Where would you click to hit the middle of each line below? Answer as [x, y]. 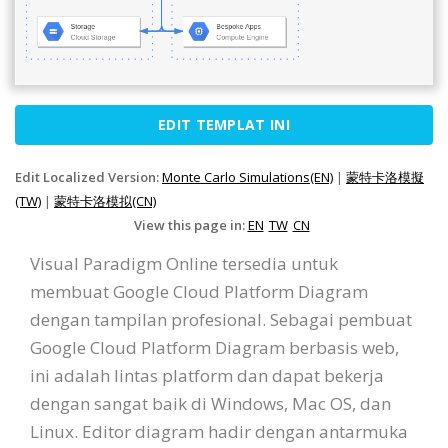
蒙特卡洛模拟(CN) [105, 200]
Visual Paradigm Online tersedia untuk [184, 263]
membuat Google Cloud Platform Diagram [199, 291]
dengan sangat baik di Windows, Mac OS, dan [210, 403]
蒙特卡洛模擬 [385, 176]
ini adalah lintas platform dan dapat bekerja [207, 375]
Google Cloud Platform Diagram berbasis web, [214, 347]
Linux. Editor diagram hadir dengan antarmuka [219, 431]
